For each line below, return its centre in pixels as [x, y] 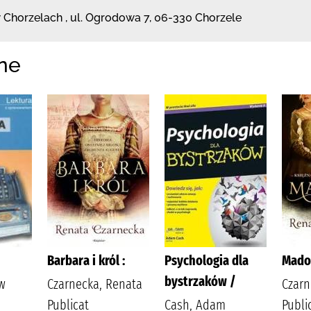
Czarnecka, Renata [95, 284]
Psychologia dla [207, 260]
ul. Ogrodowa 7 [110, 18]
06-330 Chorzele [198, 18]
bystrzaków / [200, 281]
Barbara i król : [86, 260]
